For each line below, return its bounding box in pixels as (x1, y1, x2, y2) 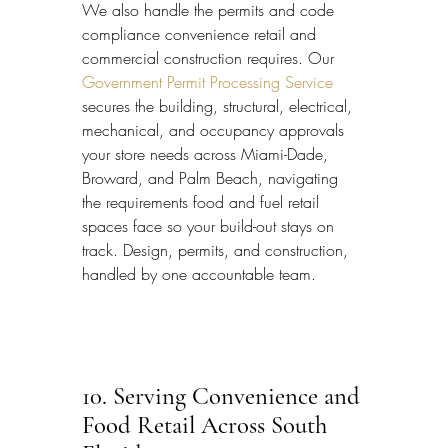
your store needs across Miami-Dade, (82, 142, 333, 165)
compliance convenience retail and (82, 22, 321, 45)
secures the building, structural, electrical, (82, 94, 357, 117)
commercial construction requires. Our (82, 46, 339, 69)
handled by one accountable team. (82, 262, 316, 285)
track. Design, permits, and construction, (82, 238, 353, 261)
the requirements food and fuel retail (82, 190, 324, 213)
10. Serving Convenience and (82, 380, 366, 411)
